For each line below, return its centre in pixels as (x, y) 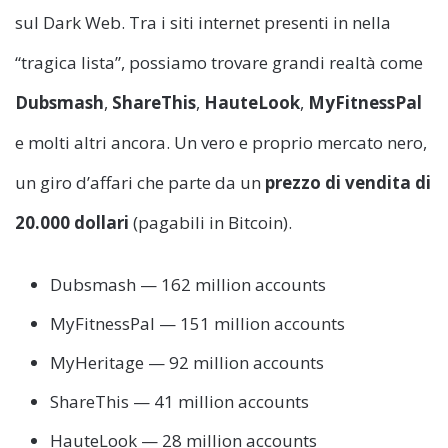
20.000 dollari (72, 222)
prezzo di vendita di (348, 182)
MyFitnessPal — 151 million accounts (197, 323)
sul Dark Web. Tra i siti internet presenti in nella (203, 22)
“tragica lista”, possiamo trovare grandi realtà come (219, 62)
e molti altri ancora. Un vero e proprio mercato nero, (221, 142)
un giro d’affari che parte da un (140, 182)
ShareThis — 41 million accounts (179, 401)
